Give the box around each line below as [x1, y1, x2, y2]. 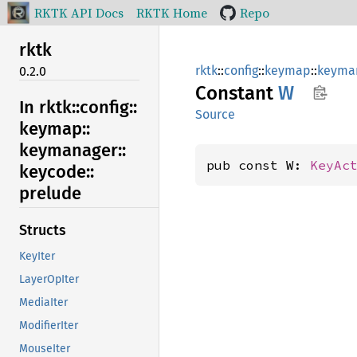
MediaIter [19, 296, 68, 310]
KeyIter [19, 249, 55, 264]
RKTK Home [136, 4, 207, 22]
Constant [195, 82, 278, 104]
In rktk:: [19, 96, 80, 118]
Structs [19, 222, 66, 240]
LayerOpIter [19, 273, 79, 287]
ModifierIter [19, 319, 78, 333]
